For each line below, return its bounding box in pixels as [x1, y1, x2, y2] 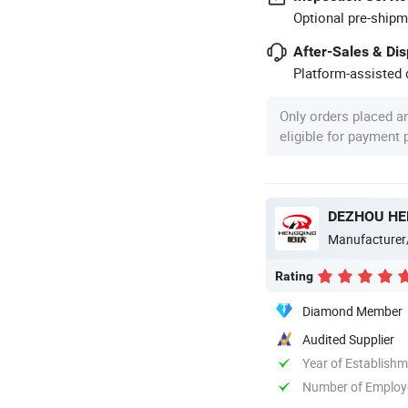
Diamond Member [302, 301, 403, 320]
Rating [275, 268, 313, 283]
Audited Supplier [302, 330, 394, 348]
